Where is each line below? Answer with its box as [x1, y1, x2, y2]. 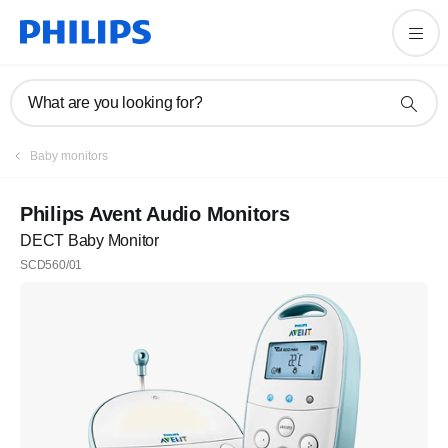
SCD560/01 [20, 258, 83, 272]
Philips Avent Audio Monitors [20, 203, 290, 225]
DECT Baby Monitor [20, 232, 159, 249]
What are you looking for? [28, 94, 203, 111]
